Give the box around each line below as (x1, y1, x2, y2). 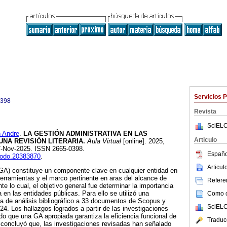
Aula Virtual (85, 137, 121, 145)
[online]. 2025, (121, 137, 165, 145)
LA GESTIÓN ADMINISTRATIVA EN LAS (21, 130, 147, 138)
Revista (194, 108, 216, 115)
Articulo (194, 136, 217, 143)
